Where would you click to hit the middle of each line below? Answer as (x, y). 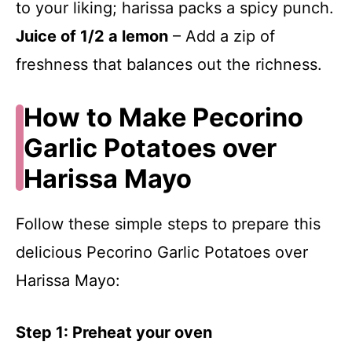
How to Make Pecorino (163, 117)
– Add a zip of (222, 36)
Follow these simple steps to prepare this (168, 224)
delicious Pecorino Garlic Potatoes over (162, 252)
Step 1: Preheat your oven (114, 332)
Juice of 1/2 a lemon (92, 36)
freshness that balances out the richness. (169, 64)
